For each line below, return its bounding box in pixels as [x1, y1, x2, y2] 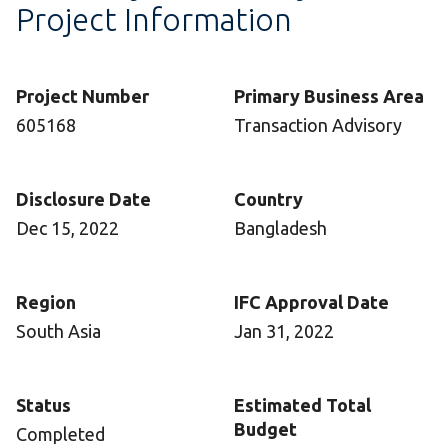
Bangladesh [234, 218, 327, 239]
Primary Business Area [234, 86, 424, 107]
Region [16, 292, 76, 313]
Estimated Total [234, 395, 371, 416]
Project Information [16, 2, 292, 38]
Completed [16, 424, 105, 445]
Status [16, 395, 71, 416]
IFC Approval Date [234, 292, 389, 313]
